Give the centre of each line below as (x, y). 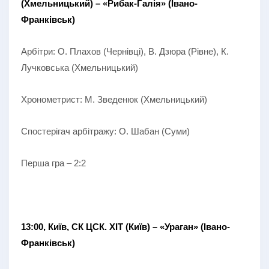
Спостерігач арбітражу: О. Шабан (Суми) (105, 131)
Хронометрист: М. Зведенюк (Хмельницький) (114, 99)
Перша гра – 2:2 (53, 163)
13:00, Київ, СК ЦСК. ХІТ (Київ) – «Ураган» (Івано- (125, 226)
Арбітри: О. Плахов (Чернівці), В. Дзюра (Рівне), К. (125, 51)
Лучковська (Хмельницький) (80, 67)
